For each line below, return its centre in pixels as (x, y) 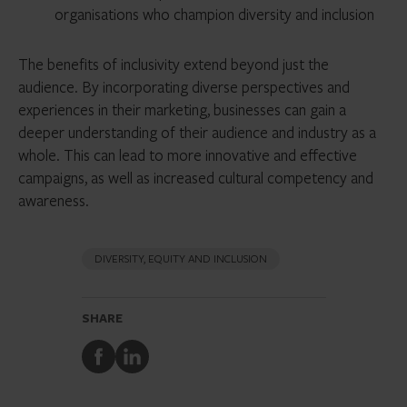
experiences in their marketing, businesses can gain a (182, 109)
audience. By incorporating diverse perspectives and (184, 87)
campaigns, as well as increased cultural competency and (196, 178)
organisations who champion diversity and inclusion (214, 14)
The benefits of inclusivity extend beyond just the (174, 64)
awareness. (54, 200)
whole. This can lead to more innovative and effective (188, 155)
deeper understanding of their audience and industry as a (197, 132)
